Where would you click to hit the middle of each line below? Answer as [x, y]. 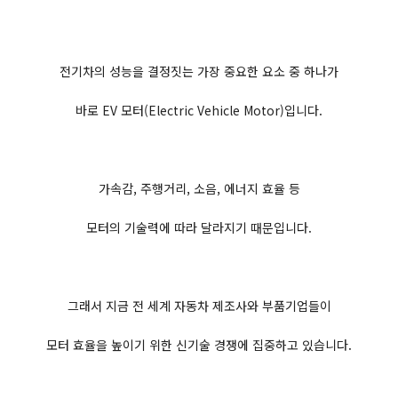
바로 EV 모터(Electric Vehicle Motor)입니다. [199, 110]
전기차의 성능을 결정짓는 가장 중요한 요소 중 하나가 [199, 71]
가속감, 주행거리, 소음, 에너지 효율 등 [199, 188]
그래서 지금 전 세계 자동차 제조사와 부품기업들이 [199, 306]
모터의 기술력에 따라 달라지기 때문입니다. [199, 227]
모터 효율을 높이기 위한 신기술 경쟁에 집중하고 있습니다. [199, 345]
